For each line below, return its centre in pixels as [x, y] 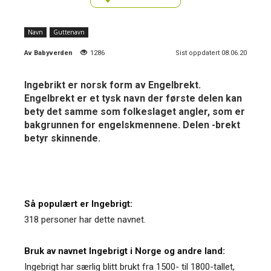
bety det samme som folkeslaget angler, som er [135, 111]
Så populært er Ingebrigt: [78, 204]
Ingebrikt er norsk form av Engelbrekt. [113, 85]
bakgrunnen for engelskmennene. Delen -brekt [132, 125]
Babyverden [53, 53]
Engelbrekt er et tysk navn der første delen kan [133, 98]
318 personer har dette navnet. [85, 219]
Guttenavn [69, 32]
